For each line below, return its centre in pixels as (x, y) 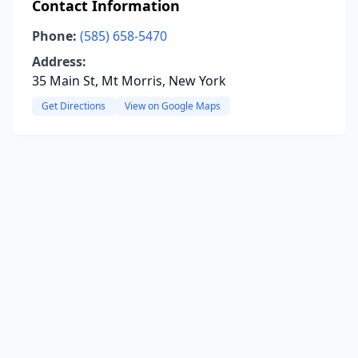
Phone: (54, 36)
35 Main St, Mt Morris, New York (129, 81)
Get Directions (74, 106)
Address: (59, 62)
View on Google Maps (173, 106)
